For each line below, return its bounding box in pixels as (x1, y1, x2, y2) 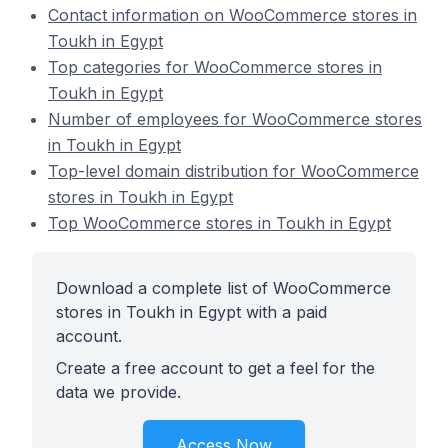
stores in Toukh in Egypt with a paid (56, 302, 327, 322)
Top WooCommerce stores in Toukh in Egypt (48, 213, 391, 233)
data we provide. (56, 382, 181, 402)
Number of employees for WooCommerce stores (48, 109, 422, 129)
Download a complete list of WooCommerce (56, 278, 391, 298)
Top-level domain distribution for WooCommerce (48, 161, 419, 181)
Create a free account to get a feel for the (56, 358, 375, 378)
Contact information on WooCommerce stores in (48, 5, 417, 25)
